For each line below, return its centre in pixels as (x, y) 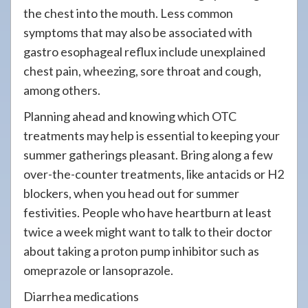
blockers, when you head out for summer (131, 193)
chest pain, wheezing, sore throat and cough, (142, 71)
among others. (62, 90)
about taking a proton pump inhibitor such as (141, 251)
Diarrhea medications (81, 296)
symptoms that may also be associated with (138, 32)
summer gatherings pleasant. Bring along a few (148, 155)
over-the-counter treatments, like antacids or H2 (154, 174)
